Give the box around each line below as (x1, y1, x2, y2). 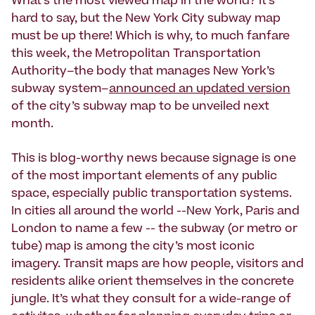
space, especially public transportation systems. (11, 188, 292, 200)
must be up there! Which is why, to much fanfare (11, 31, 290, 43)
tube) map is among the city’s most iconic (11, 241, 255, 253)
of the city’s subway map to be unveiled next (11, 101, 269, 113)
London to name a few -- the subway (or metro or (11, 224, 297, 236)
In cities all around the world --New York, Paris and (11, 206, 300, 218)
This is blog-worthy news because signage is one (11, 153, 296, 165)
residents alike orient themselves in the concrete (11, 276, 294, 288)
